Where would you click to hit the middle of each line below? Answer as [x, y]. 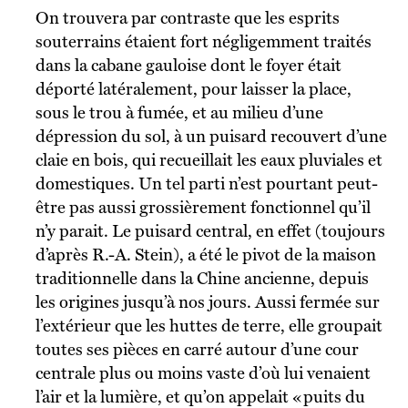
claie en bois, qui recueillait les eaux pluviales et [209, 159]
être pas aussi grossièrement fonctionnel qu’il [203, 207]
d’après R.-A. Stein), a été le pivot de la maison [205, 254]
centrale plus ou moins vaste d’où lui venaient [203, 372]
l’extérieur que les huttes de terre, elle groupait [209, 325]
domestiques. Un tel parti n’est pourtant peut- [206, 183]
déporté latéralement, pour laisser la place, [193, 88]
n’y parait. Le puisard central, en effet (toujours [210, 230]
